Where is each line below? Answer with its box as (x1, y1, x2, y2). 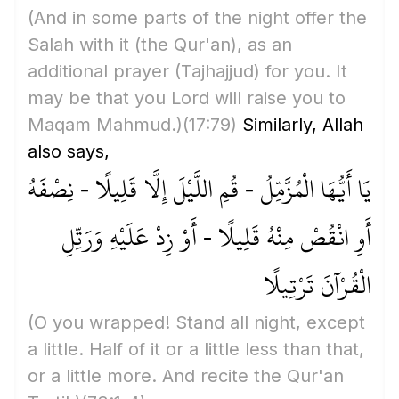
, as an (237, 34, 292, 55)
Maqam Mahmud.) (28, 114, 183, 135)
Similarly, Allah (237, 114, 363, 135)
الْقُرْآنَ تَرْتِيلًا (264, 261, 371, 309)
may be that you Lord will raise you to (28, 87, 346, 109)
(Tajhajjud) (175, 61, 260, 82)
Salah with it (28, 34, 134, 55)
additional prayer (28, 61, 175, 82)
